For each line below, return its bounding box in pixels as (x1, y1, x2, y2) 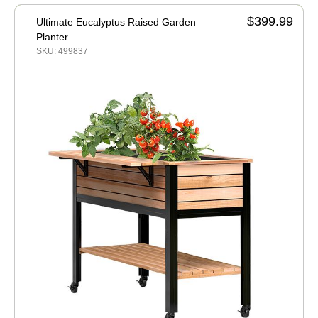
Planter (36, 31, 68, 43)
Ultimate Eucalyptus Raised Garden (36, 16, 196, 28)
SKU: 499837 (36, 45, 88, 56)
